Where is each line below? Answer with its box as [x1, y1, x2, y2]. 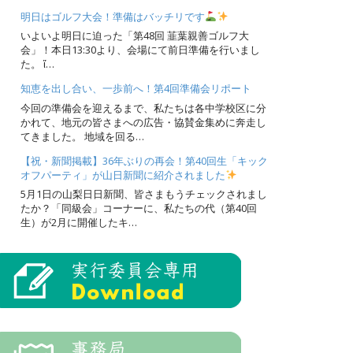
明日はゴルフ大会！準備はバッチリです [20, 9, 205, 24]
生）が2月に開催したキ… [20, 215, 137, 229]
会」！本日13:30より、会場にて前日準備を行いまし [20, 43, 260, 57]
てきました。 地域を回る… [20, 128, 144, 143]
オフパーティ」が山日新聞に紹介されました [20, 167, 225, 182]
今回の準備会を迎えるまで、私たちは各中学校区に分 [20, 100, 266, 115]
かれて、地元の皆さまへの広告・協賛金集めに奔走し [20, 114, 266, 129]
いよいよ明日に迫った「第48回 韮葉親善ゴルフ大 [20, 28, 249, 43]
